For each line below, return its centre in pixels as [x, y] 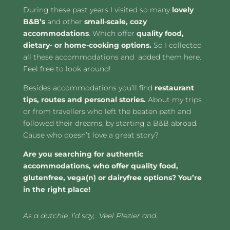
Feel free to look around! [67, 69]
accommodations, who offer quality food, [100, 166]
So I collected [177, 45]
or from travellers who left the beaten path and [107, 111]
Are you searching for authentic [83, 154]
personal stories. [115, 99]
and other [64, 21]
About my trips [174, 99]
